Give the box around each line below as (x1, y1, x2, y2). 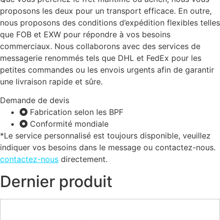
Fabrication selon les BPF (30, 107, 123, 117)
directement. (58, 154, 108, 165)
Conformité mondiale (30, 119, 109, 129)
